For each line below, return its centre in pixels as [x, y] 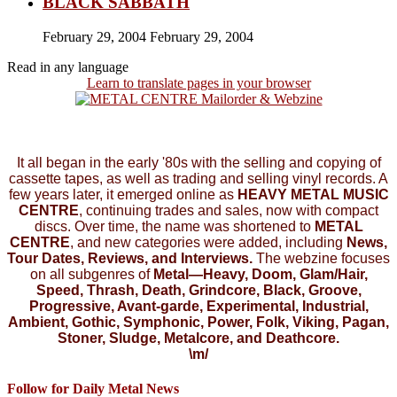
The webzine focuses [321, 259]
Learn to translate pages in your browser [198, 83]
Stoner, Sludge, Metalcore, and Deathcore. [198, 339]
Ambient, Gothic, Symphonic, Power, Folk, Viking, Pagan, [198, 323]
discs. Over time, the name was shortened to [174, 227]
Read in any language [68, 67]
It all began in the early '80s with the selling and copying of [198, 163]
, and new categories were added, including [208, 243]
